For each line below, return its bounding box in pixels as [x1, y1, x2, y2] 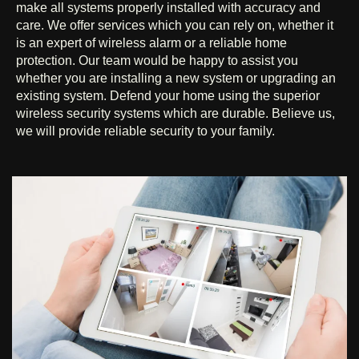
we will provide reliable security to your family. [16, 124, 275, 139]
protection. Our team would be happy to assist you [16, 54, 298, 68]
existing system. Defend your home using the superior [16, 89, 320, 103]
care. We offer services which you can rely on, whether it [16, 18, 333, 33]
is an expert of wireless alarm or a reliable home [16, 36, 287, 50]
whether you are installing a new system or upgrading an [16, 71, 336, 86]
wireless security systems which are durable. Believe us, [16, 107, 335, 121]
